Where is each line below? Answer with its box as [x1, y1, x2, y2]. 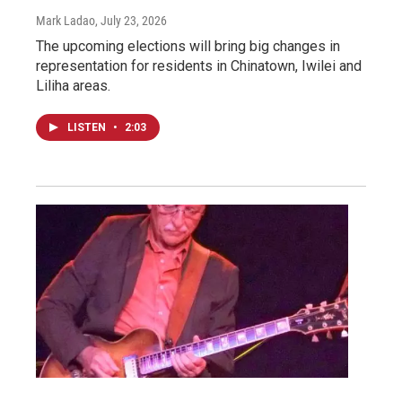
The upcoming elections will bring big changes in [36, 37, 340, 55]
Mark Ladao [36, 13, 95, 28]
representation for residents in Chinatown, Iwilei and [36, 57, 362, 74]
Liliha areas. [36, 76, 110, 94]
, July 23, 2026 [95, 13, 167, 28]
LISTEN [67, 120, 109, 134]
